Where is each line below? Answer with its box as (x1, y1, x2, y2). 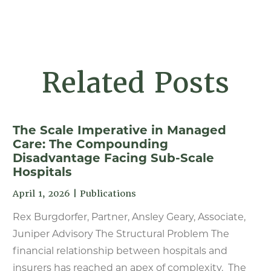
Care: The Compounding (12, 137, 168, 151)
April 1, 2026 (12, 188, 70, 199)
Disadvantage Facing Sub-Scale (12, 151, 214, 165)
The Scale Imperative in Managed (12, 123, 226, 137)
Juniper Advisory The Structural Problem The (12, 228, 229, 240)
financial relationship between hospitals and (12, 245, 227, 256)
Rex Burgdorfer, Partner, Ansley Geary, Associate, (12, 211, 246, 223)
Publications (79, 188, 136, 199)
